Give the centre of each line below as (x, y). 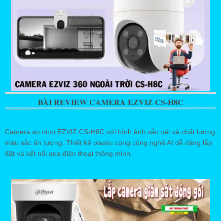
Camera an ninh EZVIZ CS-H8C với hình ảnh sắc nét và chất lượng (110, 131)
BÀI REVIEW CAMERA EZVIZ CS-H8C (110, 102)
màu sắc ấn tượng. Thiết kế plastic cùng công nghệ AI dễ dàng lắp (109, 142)
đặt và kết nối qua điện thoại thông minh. (69, 153)
